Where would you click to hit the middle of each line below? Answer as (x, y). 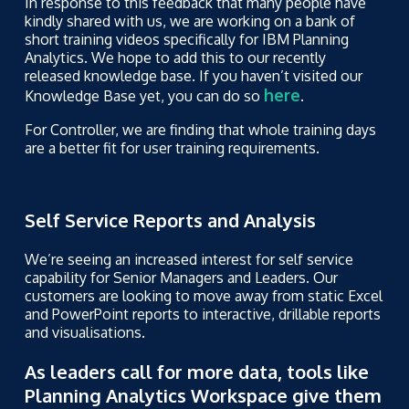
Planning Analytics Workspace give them (203, 395)
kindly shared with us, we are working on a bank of (189, 21)
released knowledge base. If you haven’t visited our (193, 76)
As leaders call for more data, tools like (196, 372)
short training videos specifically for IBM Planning (186, 39)
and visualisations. (84, 332)
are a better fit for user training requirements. (172, 148)
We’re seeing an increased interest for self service (189, 259)
